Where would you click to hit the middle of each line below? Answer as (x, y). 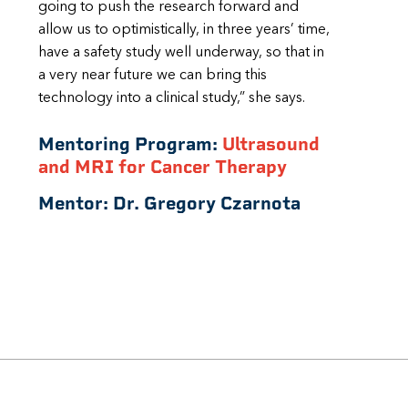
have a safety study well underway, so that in (181, 52)
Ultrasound (271, 144)
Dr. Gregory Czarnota (207, 204)
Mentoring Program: (130, 144)
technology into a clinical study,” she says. (175, 98)
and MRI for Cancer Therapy (163, 167)
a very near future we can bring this (153, 75)
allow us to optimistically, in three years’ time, (184, 30)
